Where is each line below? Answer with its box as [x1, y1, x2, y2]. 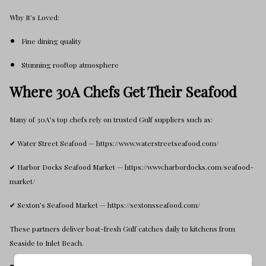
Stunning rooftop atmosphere [21, 60, 119, 69]
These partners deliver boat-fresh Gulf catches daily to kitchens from [9, 224, 235, 233]
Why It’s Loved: [9, 12, 59, 22]
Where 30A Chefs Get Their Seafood [9, 82, 237, 101]
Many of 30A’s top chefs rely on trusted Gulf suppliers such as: [9, 115, 213, 124]
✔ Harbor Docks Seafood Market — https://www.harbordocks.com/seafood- [9, 162, 254, 172]
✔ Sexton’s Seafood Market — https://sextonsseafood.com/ [9, 200, 200, 210]
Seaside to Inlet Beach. [9, 238, 84, 248]
